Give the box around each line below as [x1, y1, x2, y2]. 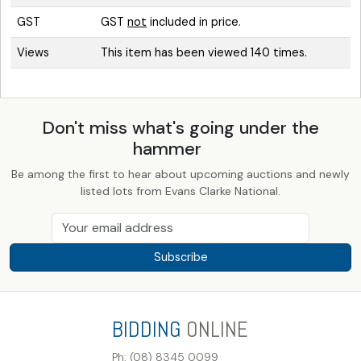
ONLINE [181, 315, 248, 343]
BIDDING [112, 315, 181, 343]
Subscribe [153, 250, 208, 265]
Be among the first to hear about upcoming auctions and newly [11, 167, 350, 182]
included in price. [147, 15, 241, 30]
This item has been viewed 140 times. [101, 45, 307, 60]
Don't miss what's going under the [42, 116, 319, 140]
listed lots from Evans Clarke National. [81, 184, 280, 199]
